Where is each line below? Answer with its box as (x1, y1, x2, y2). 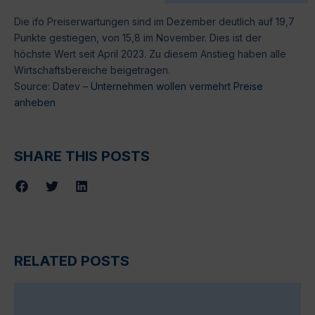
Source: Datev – (14, 79, 91, 92)
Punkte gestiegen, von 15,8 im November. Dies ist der (14, 31, 262, 44)
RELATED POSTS (14, 252, 129, 269)
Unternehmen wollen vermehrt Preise (91, 79, 263, 92)
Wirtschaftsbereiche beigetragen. (14, 63, 170, 76)
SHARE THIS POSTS (14, 148, 150, 165)
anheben (14, 96, 56, 108)
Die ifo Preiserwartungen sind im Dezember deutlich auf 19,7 (14, 15, 295, 27)
